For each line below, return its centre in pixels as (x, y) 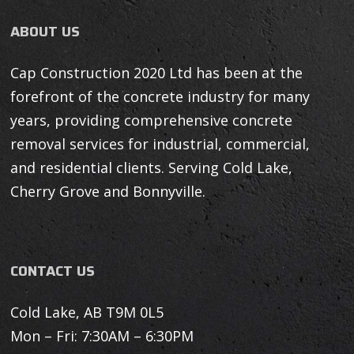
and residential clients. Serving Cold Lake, (152, 168)
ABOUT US (45, 32)
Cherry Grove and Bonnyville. (108, 192)
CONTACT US (53, 271)
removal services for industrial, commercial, (160, 144)
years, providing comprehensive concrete (152, 121)
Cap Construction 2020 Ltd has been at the (157, 73)
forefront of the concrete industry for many (160, 97)
